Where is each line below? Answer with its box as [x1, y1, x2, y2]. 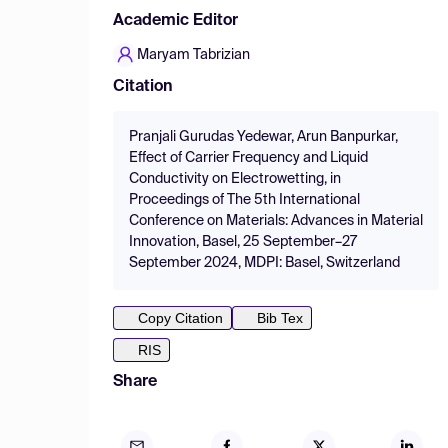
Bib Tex [257, 310, 303, 326]
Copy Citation [138, 310, 223, 326]
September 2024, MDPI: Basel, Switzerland [129, 256, 400, 270]
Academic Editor [113, 13, 238, 29]
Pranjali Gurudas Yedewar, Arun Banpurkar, [129, 130, 398, 144]
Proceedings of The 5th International [129, 193, 360, 207]
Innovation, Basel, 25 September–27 [129, 235, 357, 249]
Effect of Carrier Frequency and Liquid [129, 151, 368, 165]
